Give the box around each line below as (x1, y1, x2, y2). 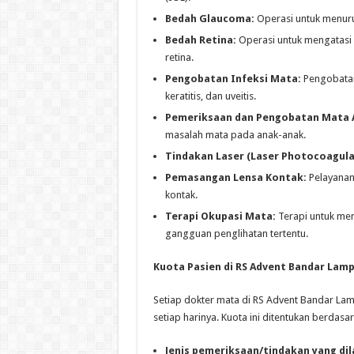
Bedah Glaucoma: (164, 13, 254, 25)
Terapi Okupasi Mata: (164, 210, 276, 223)
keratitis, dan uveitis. (164, 90, 256, 103)
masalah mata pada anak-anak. (164, 129, 306, 141)
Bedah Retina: (164, 34, 236, 47)
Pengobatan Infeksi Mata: (164, 73, 301, 85)
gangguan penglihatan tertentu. (164, 228, 308, 240)
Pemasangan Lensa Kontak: (164, 171, 307, 184)
